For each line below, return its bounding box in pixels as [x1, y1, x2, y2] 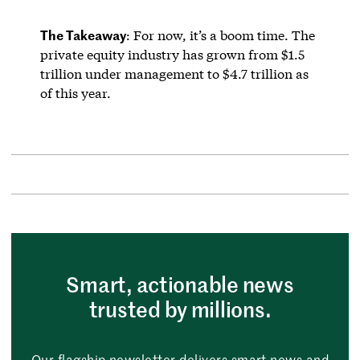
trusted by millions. [88, 294, 272, 323]
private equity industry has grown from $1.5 [39, 45, 305, 63]
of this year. [39, 84, 111, 101]
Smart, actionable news [66, 269, 294, 298]
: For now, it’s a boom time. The [125, 26, 315, 43]
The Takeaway [39, 25, 126, 43]
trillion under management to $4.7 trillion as [39, 64, 309, 82]
